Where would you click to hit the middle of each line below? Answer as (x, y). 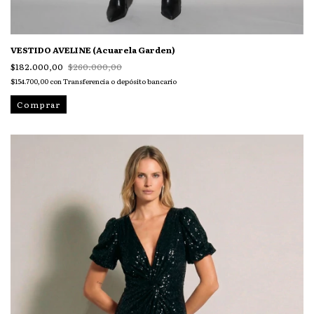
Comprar (39, 104)
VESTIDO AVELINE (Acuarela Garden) (93, 50)
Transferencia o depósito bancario (120, 81)
